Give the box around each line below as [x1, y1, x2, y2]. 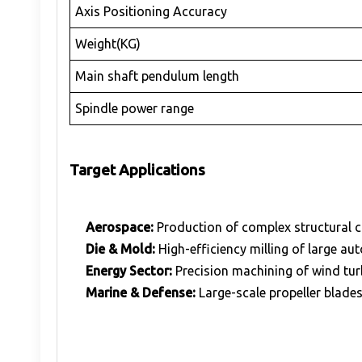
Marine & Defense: [86, 285, 196, 301]
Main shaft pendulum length [75, 68, 240, 83]
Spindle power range [75, 100, 195, 116]
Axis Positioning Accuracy [75, 3, 228, 19]
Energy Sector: [86, 263, 172, 279]
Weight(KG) [75, 36, 141, 51]
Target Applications [69, 162, 205, 179]
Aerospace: [86, 220, 154, 235]
